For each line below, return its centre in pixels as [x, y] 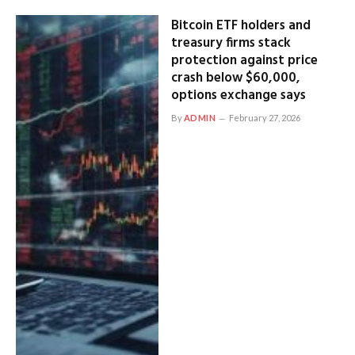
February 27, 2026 [265, 117]
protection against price [244, 60]
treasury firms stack [231, 43]
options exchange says [238, 95]
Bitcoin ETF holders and [240, 25]
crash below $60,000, [235, 78]
